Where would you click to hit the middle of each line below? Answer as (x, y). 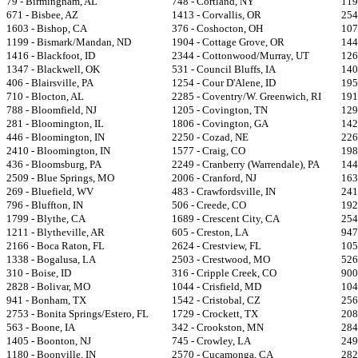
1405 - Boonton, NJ (49, 341)
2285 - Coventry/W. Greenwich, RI (247, 96)
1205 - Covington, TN (220, 110)
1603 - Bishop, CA (47, 28)
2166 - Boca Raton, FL (56, 246)
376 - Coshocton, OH (217, 28)
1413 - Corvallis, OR (217, 15)
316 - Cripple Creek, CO (224, 273)
